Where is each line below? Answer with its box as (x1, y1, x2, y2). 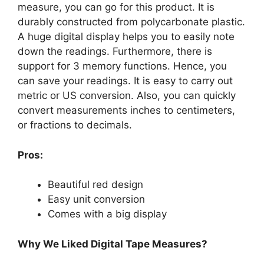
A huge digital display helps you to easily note (18, 31, 235, 43)
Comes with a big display (48, 208, 167, 220)
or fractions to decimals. (18, 119, 132, 131)
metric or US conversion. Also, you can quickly (18, 90, 236, 102)
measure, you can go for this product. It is (18, 1, 214, 14)
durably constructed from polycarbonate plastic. (18, 16, 245, 28)
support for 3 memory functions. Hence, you (18, 60, 227, 72)
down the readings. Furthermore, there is (18, 45, 212, 58)
